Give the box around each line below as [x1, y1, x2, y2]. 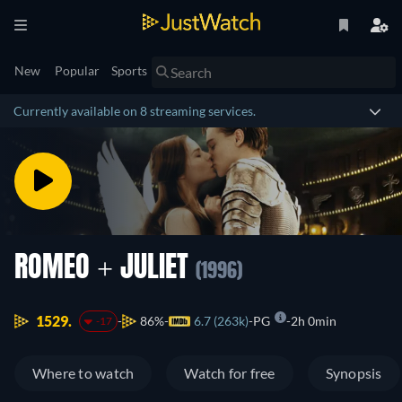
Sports [111, 63, 147, 78]
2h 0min [290, 313, 336, 329]
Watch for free [184, 364, 275, 382]
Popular [55, 63, 100, 78]
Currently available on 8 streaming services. [13, 103, 256, 118]
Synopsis [325, 364, 382, 382]
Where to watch [32, 364, 135, 382]
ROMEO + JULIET [14, 255, 196, 284]
